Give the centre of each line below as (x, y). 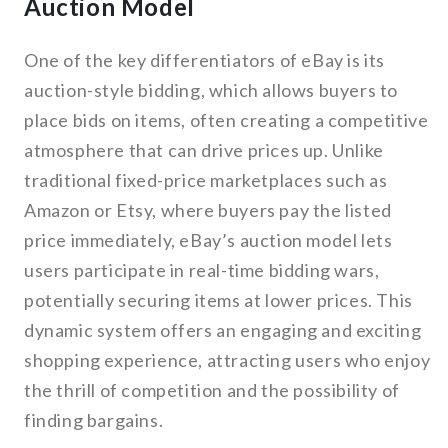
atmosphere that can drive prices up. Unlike (204, 150)
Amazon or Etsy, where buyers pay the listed (208, 210)
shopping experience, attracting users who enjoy (227, 360)
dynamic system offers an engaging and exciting (223, 330)
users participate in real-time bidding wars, (202, 270)
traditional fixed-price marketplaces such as (206, 180)
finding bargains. (94, 420)
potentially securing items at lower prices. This (218, 300)
